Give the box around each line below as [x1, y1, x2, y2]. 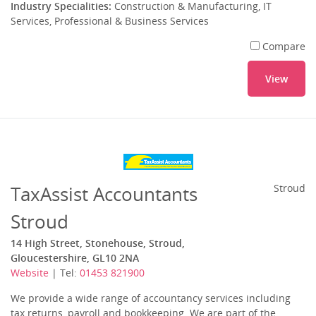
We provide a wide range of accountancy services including [11, 291, 291, 305]
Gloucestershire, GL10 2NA [11, 251, 139, 265]
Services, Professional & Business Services [11, 14, 209, 28]
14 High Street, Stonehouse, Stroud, [11, 236, 185, 250]
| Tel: [49, 266, 80, 279]
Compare [262, 39, 305, 53]
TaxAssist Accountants [11, 181, 197, 207]
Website [11, 266, 49, 279]
